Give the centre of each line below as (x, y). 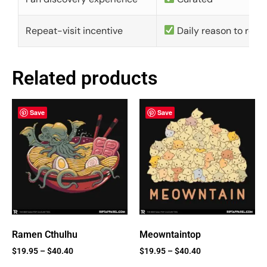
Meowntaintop (170, 234)
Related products (85, 78)
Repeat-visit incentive (74, 30)
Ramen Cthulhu (45, 234)
